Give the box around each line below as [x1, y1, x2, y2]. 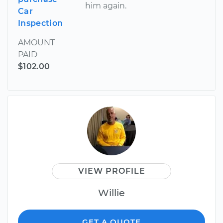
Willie [98, 186, 125, 199]
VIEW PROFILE [78, 166, 145, 176]
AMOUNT [18, 37, 55, 47]
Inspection [18, 18, 63, 28]
